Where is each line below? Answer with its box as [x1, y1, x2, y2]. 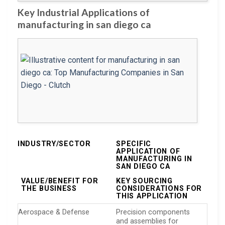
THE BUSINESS [21, 184, 77, 193]
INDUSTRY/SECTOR [18, 139, 91, 148]
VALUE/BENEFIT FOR [21, 177, 98, 185]
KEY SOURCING [116, 177, 173, 185]
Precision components [116, 207, 190, 216]
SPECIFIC [116, 139, 151, 148]
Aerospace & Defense [18, 207, 89, 216]
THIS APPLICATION [116, 192, 188, 200]
